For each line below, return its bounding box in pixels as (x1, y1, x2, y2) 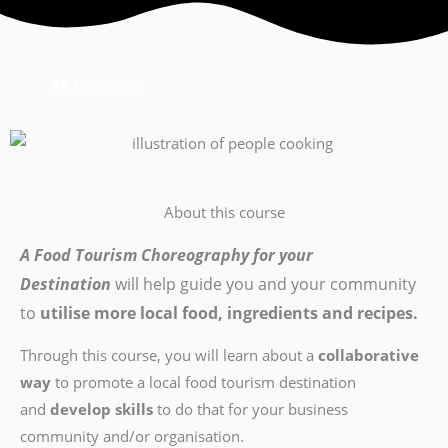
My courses (64, 74, 144, 95)
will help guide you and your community (111, 272, 416, 295)
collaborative (314, 345, 419, 366)
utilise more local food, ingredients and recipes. (40, 301, 418, 324)
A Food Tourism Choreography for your (20, 243, 313, 266)
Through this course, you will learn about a (20, 345, 314, 366)
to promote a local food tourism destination (51, 372, 356, 393)
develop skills (50, 399, 153, 420)
